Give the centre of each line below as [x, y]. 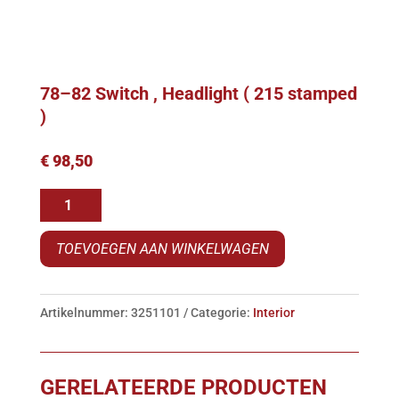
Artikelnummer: [85, 312]
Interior [273, 312]
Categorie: [221, 312]
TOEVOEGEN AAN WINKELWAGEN [162, 249]
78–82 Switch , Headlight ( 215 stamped [198, 94]
